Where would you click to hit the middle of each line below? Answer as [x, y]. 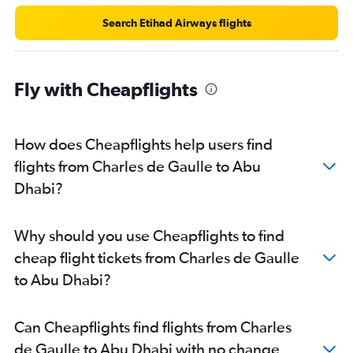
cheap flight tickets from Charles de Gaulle [157, 258]
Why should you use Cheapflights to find [149, 236]
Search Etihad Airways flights [176, 23]
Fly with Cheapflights [106, 89]
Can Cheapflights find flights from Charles [153, 327]
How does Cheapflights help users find [143, 144]
